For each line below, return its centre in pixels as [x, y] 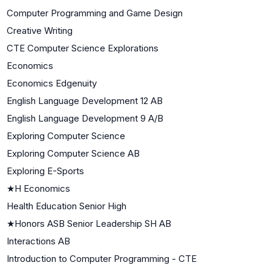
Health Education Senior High [67, 206]
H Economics [42, 188]
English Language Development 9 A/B [85, 118]
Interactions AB [38, 241]
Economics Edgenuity [52, 83]
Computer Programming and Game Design [95, 13]
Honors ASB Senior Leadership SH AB [93, 223]
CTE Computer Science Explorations [83, 48]
